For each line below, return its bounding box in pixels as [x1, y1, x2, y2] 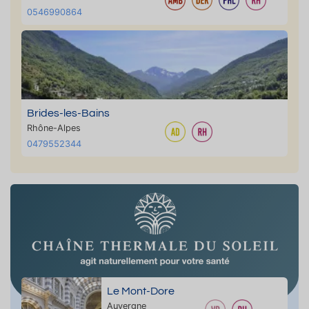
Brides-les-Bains [27, 108, 110, 119]
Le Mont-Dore [106, 286, 175, 297]
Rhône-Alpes [27, 123, 81, 134]
